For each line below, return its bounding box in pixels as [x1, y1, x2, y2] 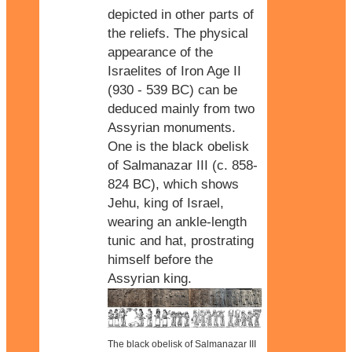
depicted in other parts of [108, 6, 254, 22]
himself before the [108, 251, 213, 267]
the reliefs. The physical [108, 25, 248, 41]
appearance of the [108, 44, 213, 60]
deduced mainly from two [108, 101, 255, 116]
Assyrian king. [108, 270, 192, 286]
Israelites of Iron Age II [108, 63, 241, 79]
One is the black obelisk [108, 138, 249, 154]
